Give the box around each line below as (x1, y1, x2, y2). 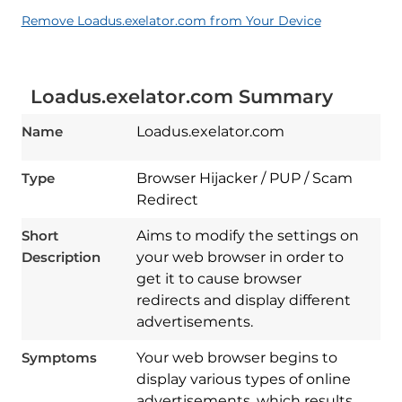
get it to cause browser (135, 270, 301, 287)
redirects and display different (135, 292, 351, 309)
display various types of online (135, 371, 351, 388)
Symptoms (21, 349, 97, 366)
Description (21, 249, 100, 266)
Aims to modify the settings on (135, 227, 359, 244)
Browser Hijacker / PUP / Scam (135, 170, 353, 187)
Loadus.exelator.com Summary (30, 85, 333, 108)
